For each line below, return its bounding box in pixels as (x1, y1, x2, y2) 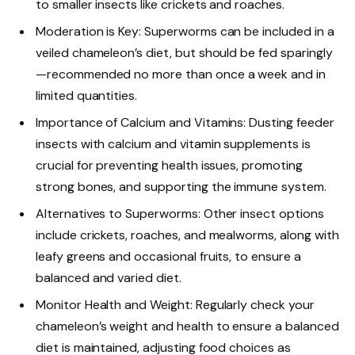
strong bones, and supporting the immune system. (36, 177, 326, 195)
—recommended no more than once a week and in (36, 65, 326, 82)
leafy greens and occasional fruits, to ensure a (36, 247, 301, 265)
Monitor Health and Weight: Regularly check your (36, 296, 315, 313)
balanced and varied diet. (36, 269, 181, 286)
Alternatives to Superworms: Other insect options (36, 204, 324, 222)
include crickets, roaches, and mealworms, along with (36, 226, 339, 243)
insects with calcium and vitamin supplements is (36, 135, 311, 152)
